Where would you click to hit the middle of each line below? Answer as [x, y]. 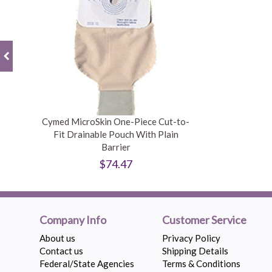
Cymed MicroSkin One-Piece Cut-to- [116, 121]
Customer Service [205, 220]
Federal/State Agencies [87, 263]
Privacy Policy [192, 238]
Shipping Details [195, 251]
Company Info [73, 220]
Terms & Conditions [202, 263]
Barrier [116, 147]
